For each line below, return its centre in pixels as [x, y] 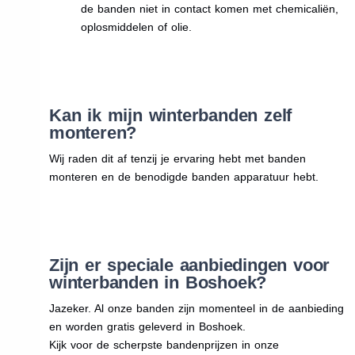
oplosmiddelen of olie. [136, 27]
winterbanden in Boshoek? [158, 282]
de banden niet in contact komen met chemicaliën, [209, 8]
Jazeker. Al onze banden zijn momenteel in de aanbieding [196, 308]
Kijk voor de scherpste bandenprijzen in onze [164, 344]
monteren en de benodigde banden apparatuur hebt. [183, 176]
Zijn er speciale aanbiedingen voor [189, 265]
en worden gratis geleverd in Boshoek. [147, 326]
